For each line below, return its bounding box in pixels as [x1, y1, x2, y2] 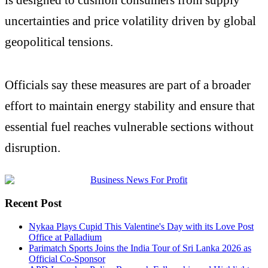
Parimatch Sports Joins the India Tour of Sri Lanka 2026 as [29, 242, 251, 253]
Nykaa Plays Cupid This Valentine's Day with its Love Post [29, 221, 254, 232]
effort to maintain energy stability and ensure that [5, 98, 255, 112]
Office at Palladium [29, 232, 102, 242]
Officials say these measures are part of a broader [5, 77, 251, 92]
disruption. [5, 140, 60, 154]
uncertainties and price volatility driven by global [5, 13, 256, 28]
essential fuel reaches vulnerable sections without [5, 119, 254, 133]
